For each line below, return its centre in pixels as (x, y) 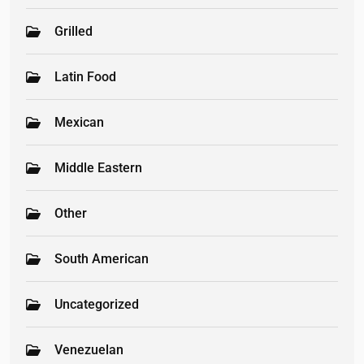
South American (102, 259)
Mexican (79, 123)
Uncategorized (97, 305)
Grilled (74, 32)
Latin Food (85, 77)
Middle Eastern (98, 168)
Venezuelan (89, 350)
